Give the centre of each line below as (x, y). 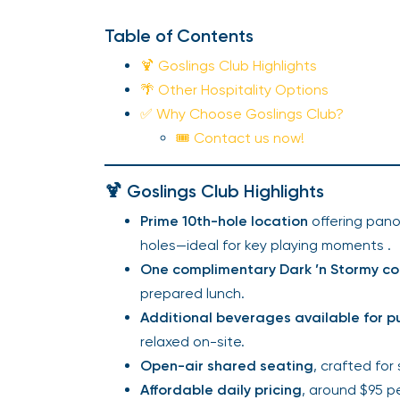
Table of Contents (179, 36)
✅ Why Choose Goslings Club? (242, 114)
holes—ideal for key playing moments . (266, 245)
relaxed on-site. (192, 342)
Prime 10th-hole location (224, 221)
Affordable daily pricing (221, 390)
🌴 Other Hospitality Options (234, 90)
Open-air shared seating (227, 366)
